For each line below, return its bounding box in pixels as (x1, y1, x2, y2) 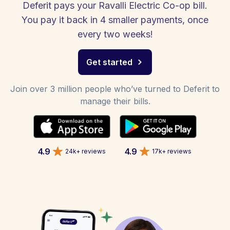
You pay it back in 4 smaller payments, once (22, 14, 208, 25)
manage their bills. (80, 96, 150, 106)
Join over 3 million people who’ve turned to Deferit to (10, 84, 220, 94)
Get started (86, 57, 132, 67)
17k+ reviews (152, 147, 191, 155)
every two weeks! (77, 29, 153, 40)
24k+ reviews (65, 147, 106, 155)
